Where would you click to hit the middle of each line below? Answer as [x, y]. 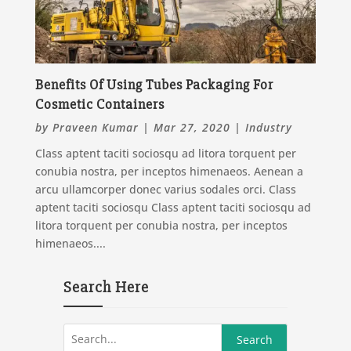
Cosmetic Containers [100, 104]
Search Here [106, 287]
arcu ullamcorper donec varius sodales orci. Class [165, 189]
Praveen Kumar [95, 127]
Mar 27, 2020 [192, 127]
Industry [268, 127]
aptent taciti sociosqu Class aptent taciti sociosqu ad [173, 207]
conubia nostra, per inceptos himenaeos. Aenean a [169, 171]
